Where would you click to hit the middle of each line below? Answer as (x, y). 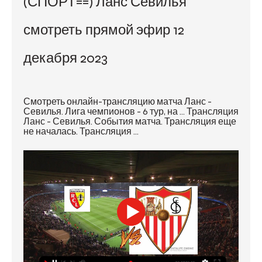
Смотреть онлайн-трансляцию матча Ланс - (118, 101)
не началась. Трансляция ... (81, 131)
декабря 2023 (65, 58)
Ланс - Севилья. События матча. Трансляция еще (130, 121)
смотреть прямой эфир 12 (104, 30)
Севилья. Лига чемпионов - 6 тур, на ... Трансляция (131, 111)
